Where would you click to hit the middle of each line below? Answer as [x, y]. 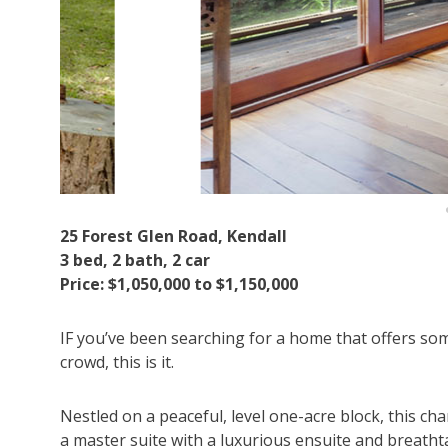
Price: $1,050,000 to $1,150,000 [179, 284]
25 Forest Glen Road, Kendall [173, 236]
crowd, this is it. [117, 362]
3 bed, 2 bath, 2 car [135, 260]
